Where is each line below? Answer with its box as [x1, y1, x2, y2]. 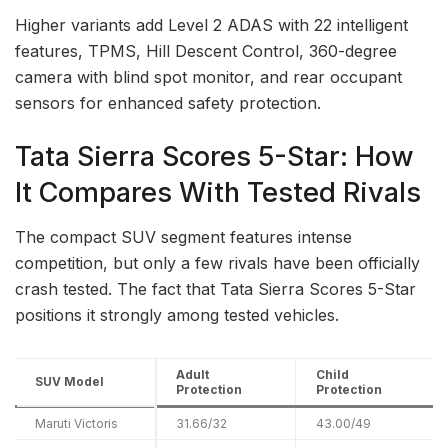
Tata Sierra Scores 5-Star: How [15, 139, 414, 173]
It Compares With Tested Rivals [15, 175, 421, 209]
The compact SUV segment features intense [15, 227, 352, 248]
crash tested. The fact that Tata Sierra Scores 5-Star [15, 279, 416, 300]
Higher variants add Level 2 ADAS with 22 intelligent [15, 14, 408, 35]
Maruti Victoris [35, 416, 118, 432]
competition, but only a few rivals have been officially [15, 253, 420, 274]
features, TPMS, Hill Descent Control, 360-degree [15, 40, 397, 61]
